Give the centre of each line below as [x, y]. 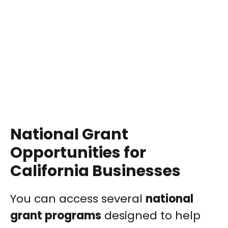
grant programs [56, 216]
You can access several [78, 199]
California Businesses [95, 171]
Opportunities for [78, 153]
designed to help [151, 216]
